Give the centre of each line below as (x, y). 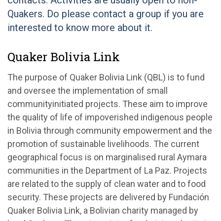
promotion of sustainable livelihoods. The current (103, 144)
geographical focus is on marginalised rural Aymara (107, 157)
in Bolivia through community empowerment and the (110, 130)
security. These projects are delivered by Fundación (108, 197)
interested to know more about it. (80, 28)
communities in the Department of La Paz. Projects (107, 170)
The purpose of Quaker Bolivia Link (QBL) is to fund (106, 77)
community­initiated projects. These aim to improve (108, 104)
